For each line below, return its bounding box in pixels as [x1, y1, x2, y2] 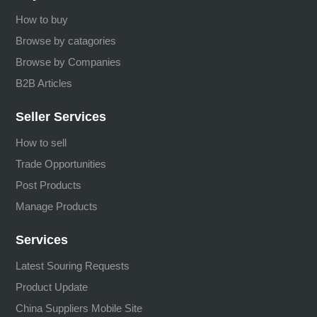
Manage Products [16, 200, 98, 213]
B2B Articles [16, 76, 73, 89]
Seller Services [16, 110, 107, 125]
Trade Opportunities [16, 158, 107, 171]
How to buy [16, 13, 69, 25]
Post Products [16, 179, 82, 192]
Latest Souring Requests [16, 260, 130, 272]
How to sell [16, 137, 67, 149]
